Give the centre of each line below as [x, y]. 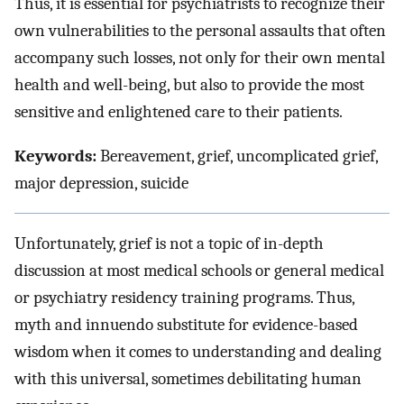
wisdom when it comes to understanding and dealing [198, 352]
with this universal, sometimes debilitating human [188, 379]
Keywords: [55, 156]
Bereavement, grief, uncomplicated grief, [237, 156]
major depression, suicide [101, 183]
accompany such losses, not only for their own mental [200, 58]
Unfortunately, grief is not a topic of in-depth [169, 244]
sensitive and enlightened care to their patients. [179, 112]
